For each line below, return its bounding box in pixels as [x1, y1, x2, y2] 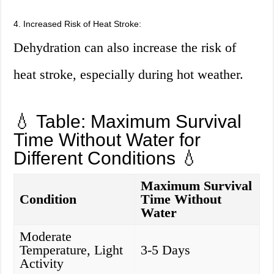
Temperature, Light [20, 242, 124, 258]
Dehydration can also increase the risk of [13, 40, 237, 56]
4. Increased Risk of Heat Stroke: [13, 19, 142, 29]
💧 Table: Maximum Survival [13, 111, 242, 132]
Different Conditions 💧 [13, 148, 199, 169]
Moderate [20, 229, 72, 245]
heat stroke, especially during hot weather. [13, 67, 244, 83]
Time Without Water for [13, 130, 201, 150]
